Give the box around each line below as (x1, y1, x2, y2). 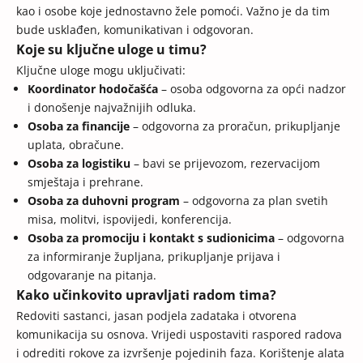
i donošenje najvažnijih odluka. (28, 100, 196, 116)
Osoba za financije (28, 118, 130, 135)
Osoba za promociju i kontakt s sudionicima (28, 230, 275, 246)
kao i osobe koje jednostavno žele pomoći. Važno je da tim (16, 3, 330, 19)
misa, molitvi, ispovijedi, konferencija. (28, 211, 232, 228)
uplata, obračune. (28, 137, 124, 153)
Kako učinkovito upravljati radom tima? (16, 286, 276, 305)
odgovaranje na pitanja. (28, 267, 156, 284)
